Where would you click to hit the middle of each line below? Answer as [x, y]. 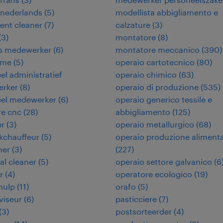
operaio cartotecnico [155, 62]
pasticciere [136, 199]
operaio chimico [146, 74]
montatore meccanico [158, 50]
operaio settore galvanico [164, 162]
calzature [133, 25]
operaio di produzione [157, 87]
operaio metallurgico [155, 124]
